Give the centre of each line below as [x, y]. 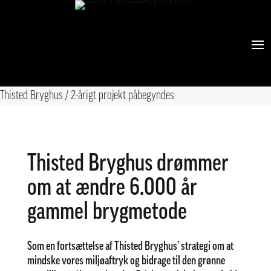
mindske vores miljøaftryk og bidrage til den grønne [126, 261]
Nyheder [123, 69]
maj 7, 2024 [73, 69]
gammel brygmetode [107, 213]
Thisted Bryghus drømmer [128, 165]
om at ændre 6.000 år [112, 189]
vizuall [43, 69]
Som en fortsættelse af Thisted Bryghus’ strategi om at [130, 247]
